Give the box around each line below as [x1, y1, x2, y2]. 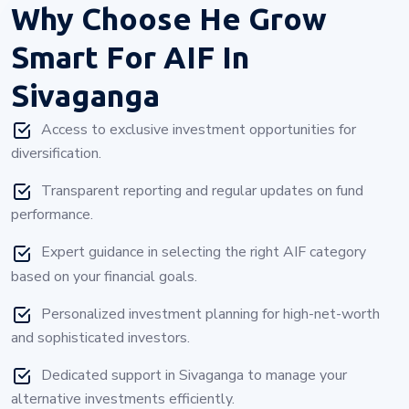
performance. [11, 204, 93, 225]
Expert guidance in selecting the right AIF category [41, 242, 366, 263]
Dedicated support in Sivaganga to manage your [41, 364, 347, 385]
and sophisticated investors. [11, 327, 190, 348]
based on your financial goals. [11, 266, 197, 287]
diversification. [11, 143, 101, 164]
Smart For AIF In [11, 39, 249, 75]
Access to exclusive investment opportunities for [41, 120, 356, 141]
